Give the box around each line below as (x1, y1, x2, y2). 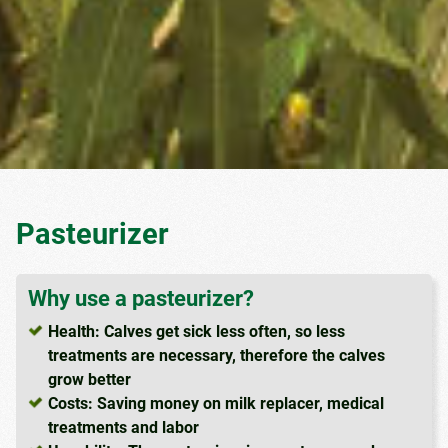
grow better (48, 370, 132, 390)
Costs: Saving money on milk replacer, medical (48, 394, 385, 414)
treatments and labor (48, 418, 200, 438)
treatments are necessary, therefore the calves (48, 346, 386, 366)
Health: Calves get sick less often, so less (48, 322, 346, 342)
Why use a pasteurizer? (28, 286, 255, 312)
